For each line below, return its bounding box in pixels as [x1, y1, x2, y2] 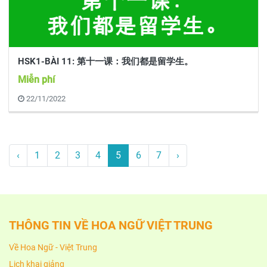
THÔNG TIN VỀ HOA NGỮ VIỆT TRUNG [9, 218, 213, 232]
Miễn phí [18, 74, 55, 85]
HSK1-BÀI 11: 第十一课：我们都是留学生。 [18, 56, 193, 67]
